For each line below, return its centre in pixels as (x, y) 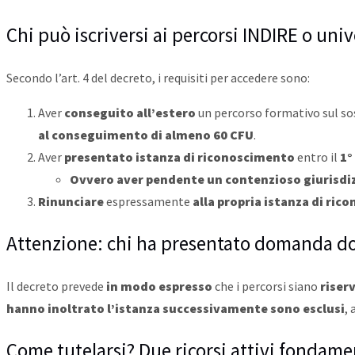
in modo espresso (159, 286)
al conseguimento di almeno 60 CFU (146, 135)
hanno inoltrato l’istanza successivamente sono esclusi (176, 309)
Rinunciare (71, 202)
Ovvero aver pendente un (146, 179)
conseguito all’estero (130, 113)
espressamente (148, 202)
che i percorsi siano (266, 286)
